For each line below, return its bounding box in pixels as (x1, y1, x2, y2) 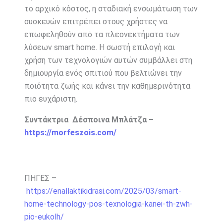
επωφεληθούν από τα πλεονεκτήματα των (24, 29, 180, 39)
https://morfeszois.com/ (24, 127, 116, 137)
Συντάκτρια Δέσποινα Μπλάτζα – (24, 114, 154, 124)
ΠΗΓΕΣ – (24, 173, 56, 183)
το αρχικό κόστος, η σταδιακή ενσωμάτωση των (24, 3, 198, 13)
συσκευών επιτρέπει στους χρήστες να (24, 16, 167, 26)
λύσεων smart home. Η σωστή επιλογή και (24, 42, 175, 52)
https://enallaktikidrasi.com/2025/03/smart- (26, 186, 181, 196)
